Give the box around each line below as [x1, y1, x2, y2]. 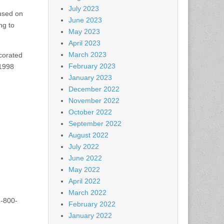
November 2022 [68, 96, 119, 104]
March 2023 [68, 50, 106, 58]
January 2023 [68, 73, 112, 81]
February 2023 [68, 62, 115, 70]
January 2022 [68, 211, 112, 219]
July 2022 [68, 142, 99, 150]
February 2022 [68, 200, 115, 208]
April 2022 [68, 177, 100, 185]
